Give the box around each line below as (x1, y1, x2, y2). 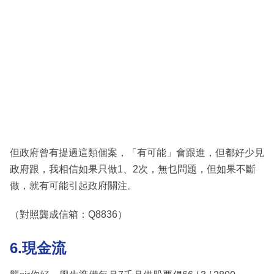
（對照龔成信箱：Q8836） (10, 209, 127, 220)
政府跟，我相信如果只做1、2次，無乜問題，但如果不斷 (10, 163, 256, 174)
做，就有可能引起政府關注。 (10, 180, 137, 191)
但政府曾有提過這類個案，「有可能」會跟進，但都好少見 (10, 147, 264, 158)
